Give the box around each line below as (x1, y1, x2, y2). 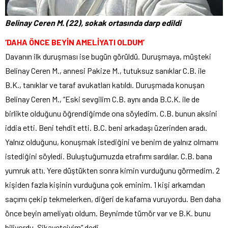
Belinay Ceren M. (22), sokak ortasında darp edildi (5, 18, 181, 28)
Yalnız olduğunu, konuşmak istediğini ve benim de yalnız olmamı (5, 137, 218, 147)
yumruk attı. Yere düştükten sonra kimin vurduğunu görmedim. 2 (5, 165, 220, 176)
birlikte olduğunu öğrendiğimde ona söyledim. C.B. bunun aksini (5, 108, 217, 119)
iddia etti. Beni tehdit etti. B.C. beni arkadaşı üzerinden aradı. (5, 123, 207, 133)
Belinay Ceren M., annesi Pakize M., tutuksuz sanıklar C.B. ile (5, 66, 206, 76)
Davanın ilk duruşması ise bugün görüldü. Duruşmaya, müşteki (5, 51, 211, 62)
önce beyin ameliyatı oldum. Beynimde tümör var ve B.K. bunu (5, 208, 211, 218)
